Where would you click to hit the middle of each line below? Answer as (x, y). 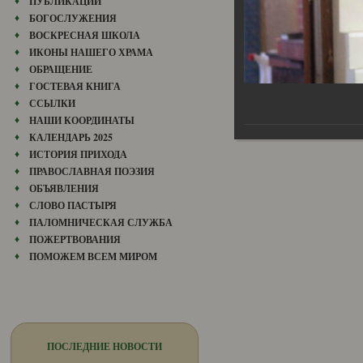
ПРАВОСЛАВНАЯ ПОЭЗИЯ (92, 171)
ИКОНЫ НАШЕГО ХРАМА (91, 52)
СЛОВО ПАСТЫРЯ (73, 205)
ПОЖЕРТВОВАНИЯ (75, 239)
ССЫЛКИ (52, 103)
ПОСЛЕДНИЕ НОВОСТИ (105, 346)
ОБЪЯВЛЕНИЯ (64, 188)
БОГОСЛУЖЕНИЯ (73, 18)
